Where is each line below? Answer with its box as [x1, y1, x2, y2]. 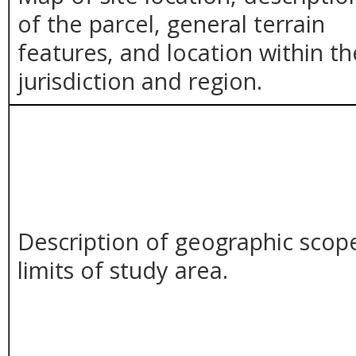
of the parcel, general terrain [17, 7, 326, 39]
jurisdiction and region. [17, 64, 263, 96]
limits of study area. [17, 253, 229, 285]
